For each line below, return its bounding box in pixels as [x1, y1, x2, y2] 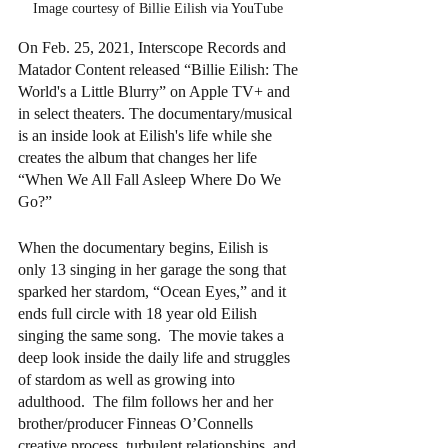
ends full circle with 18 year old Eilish [18, 304, 261, 322]
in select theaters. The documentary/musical [18, 104, 296, 122]
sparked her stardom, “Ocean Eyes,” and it [18, 282, 290, 300]
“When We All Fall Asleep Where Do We [18, 170, 285, 188]
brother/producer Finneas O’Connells [18, 414, 257, 432]
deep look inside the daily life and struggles [18, 348, 294, 366]
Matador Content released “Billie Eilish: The [18, 60, 302, 78]
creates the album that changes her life [18, 148, 261, 166]
